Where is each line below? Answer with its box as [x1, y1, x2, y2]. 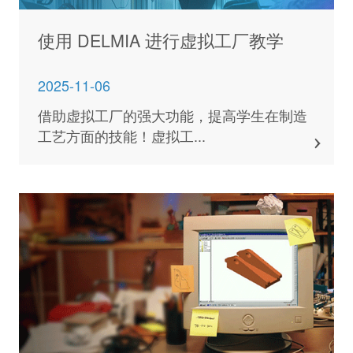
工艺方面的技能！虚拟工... [37, 125, 206, 147]
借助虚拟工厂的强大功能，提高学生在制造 [37, 105, 307, 126]
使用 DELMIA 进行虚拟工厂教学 [37, 27, 284, 52]
